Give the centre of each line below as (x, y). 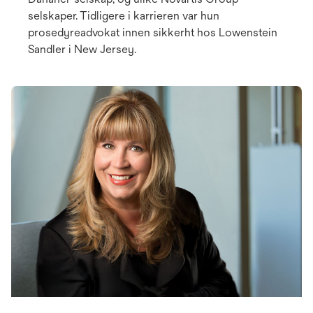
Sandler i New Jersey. (82, 50)
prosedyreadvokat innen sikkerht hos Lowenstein (153, 33)
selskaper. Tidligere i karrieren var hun (124, 16)
